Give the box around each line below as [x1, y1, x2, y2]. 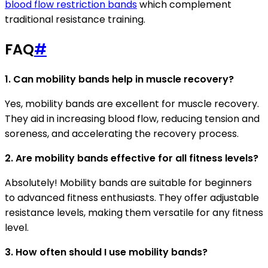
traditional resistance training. [5, 13, 145, 27]
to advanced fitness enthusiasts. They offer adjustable [5, 191, 259, 205]
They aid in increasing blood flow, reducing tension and [5, 112, 260, 126]
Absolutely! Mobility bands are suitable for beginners [5, 176, 252, 190]
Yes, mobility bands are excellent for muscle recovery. [5, 97, 259, 111]
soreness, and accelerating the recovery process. [5, 127, 239, 141]
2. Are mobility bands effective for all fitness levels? [5, 151, 258, 165]
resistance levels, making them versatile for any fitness [5, 206, 263, 220]
